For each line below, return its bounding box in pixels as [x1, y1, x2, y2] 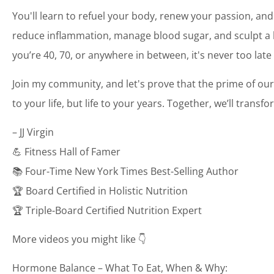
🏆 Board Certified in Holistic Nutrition [12, 183, 188, 198]
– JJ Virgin [12, 125, 54, 139]
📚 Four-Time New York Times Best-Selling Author [12, 164, 239, 178]
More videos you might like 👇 [12, 232, 146, 246]
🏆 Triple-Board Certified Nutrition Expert [12, 203, 202, 217]
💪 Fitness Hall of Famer [12, 144, 120, 158]
